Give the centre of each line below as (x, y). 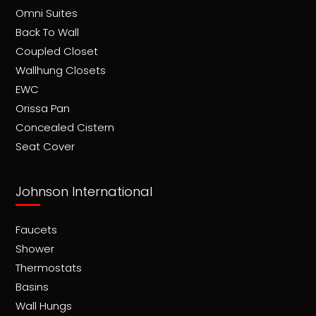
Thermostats (48, 267)
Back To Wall (47, 32)
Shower (35, 248)
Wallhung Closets (60, 70)
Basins (32, 286)
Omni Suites (46, 13)
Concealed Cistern (65, 127)
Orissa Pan (42, 108)
